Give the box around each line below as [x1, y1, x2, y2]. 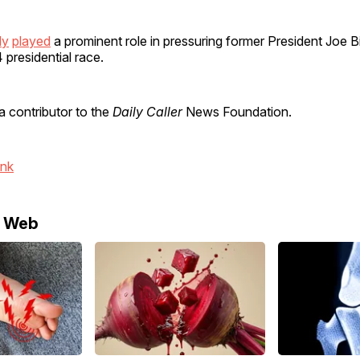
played [12, 32, 51, 49]
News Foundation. [182, 103, 292, 120]
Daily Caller [112, 103, 182, 120]
